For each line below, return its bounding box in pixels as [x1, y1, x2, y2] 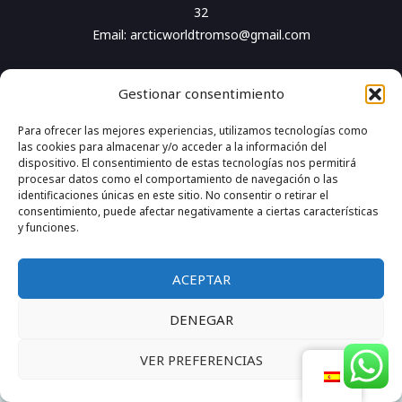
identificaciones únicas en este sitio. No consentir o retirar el [18, 188, 328, 203]
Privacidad [166, 255, 236, 275]
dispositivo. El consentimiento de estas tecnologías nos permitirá [18, 155, 356, 170]
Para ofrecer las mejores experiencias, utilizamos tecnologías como [18, 123, 368, 138]
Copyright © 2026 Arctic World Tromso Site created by [41, 70, 361, 88]
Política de [301, 232, 371, 253]
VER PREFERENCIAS [139, 350, 263, 369]
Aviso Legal [31, 232, 107, 253]
